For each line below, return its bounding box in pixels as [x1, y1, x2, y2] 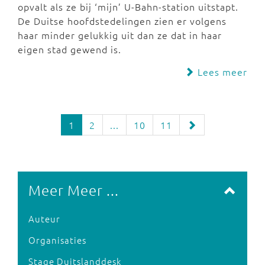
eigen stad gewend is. [18, 42, 121, 56]
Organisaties [28, 233, 86, 246]
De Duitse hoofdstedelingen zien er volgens [18, 14, 227, 27]
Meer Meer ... [28, 180, 119, 199]
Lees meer [195, 64, 247, 78]
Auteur [28, 212, 60, 225]
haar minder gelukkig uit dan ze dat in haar [18, 28, 222, 41]
